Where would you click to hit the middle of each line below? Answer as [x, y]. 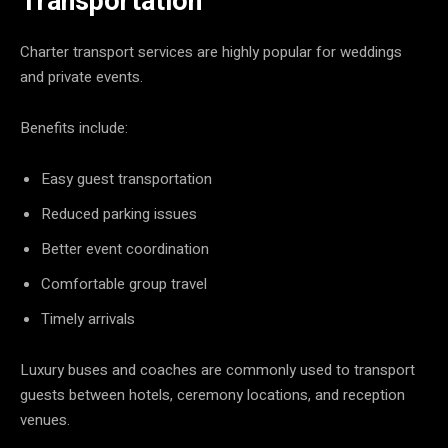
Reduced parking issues [119, 213]
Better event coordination [125, 248]
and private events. [81, 76]
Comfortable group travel [124, 283]
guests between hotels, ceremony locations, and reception [212, 394]
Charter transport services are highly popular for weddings [211, 51]
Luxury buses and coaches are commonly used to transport [217, 369]
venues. [45, 419]
